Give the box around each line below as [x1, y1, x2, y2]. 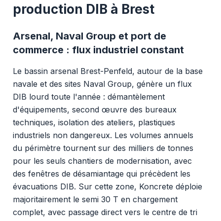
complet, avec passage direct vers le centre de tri [12, 207, 197, 217]
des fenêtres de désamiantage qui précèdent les [12, 168, 190, 179]
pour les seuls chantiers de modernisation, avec [12, 155, 192, 166]
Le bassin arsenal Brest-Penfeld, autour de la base [12, 66, 203, 76]
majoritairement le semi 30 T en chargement [12, 194, 178, 204]
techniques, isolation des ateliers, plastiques [12, 117, 175, 127]
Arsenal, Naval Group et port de [12, 30, 166, 42]
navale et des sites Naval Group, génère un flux [12, 78, 192, 89]
